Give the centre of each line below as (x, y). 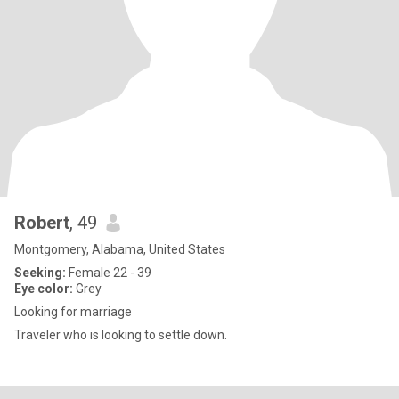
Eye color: (44, 289)
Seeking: (40, 273)
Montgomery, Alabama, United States (120, 249)
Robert (42, 223)
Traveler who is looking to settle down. (121, 335)
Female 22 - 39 (109, 273)
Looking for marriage (73, 312)
